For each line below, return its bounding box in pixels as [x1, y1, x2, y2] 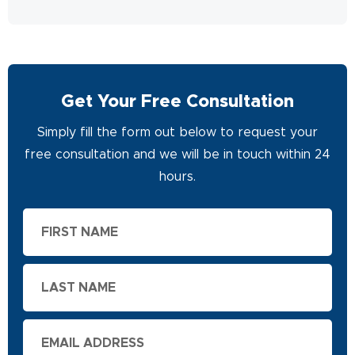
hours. [159, 170, 196, 183]
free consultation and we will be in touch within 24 [25, 147, 330, 161]
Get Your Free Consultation [61, 93, 294, 111]
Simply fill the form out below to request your [37, 125, 318, 139]
